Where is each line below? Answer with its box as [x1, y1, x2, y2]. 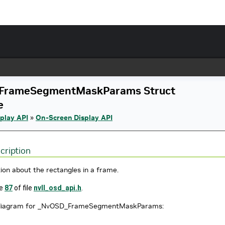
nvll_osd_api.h [34, 184, 81, 192]
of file [13, 184, 34, 192]
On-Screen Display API [36, 113, 113, 122]
